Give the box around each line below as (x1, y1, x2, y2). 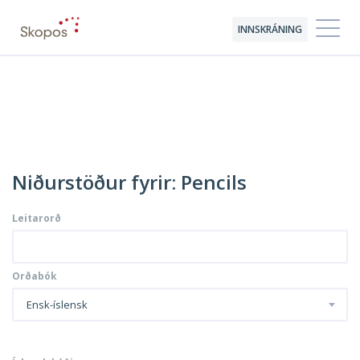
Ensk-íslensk (27, 297, 88, 312)
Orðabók (12, 269, 57, 283)
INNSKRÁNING (238, 22, 302, 36)
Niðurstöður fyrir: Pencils (12, 169, 247, 195)
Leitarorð (12, 211, 61, 225)
